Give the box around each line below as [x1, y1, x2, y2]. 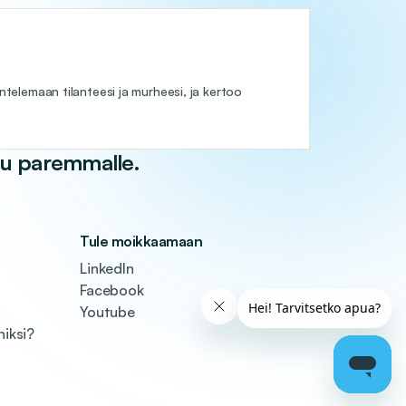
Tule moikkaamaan [80, 232, 203, 250]
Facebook [80, 281, 144, 299]
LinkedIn [80, 259, 134, 277]
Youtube [80, 303, 135, 321]
